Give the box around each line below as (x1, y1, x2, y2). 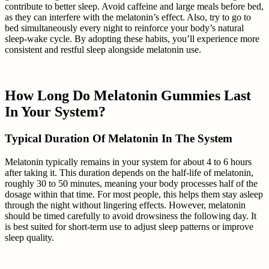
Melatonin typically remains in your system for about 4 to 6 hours (5, 157, 252, 167)
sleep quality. (5, 232, 54, 243)
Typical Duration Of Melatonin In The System (5, 132, 232, 145)
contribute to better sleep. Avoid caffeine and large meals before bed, (5, 1, 264, 12)
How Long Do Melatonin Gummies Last (5, 88, 251, 104)
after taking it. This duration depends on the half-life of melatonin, (5, 168, 253, 178)
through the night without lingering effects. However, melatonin (5, 200, 246, 210)
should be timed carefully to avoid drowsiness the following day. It (5, 211, 256, 221)
